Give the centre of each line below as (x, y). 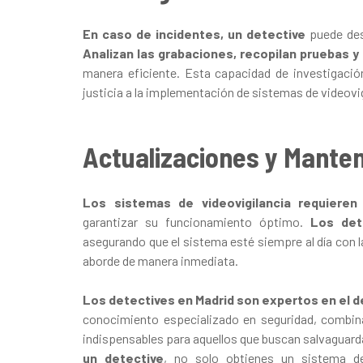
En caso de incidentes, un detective (194, 33)
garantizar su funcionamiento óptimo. (197, 221)
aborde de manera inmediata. (160, 260)
